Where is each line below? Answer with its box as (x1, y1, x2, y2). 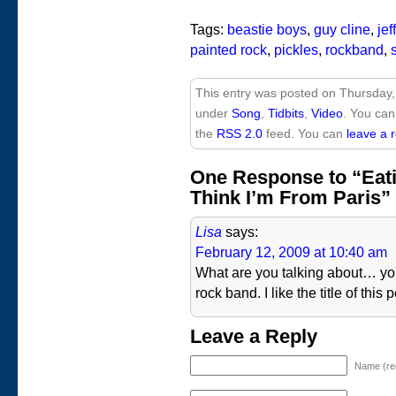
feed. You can (263, 126, 346, 141)
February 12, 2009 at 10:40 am (195, 245, 387, 260)
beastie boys (227, 22, 307, 37)
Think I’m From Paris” (190, 187, 391, 209)
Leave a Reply (190, 325, 317, 347)
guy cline (314, 22, 370, 37)
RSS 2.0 (217, 126, 263, 141)
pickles (274, 42, 318, 57)
